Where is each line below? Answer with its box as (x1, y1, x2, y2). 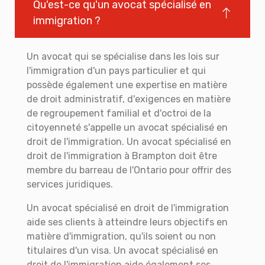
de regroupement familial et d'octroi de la (27, 108, 211, 119)
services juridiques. (27, 179, 113, 190)
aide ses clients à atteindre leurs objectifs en (27, 216, 228, 228)
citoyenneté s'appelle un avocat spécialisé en (27, 122, 228, 134)
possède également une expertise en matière (27, 79, 227, 91)
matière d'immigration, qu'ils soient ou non (27, 231, 216, 243)
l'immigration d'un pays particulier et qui (27, 65, 206, 77)
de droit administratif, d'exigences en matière (27, 93, 231, 105)
